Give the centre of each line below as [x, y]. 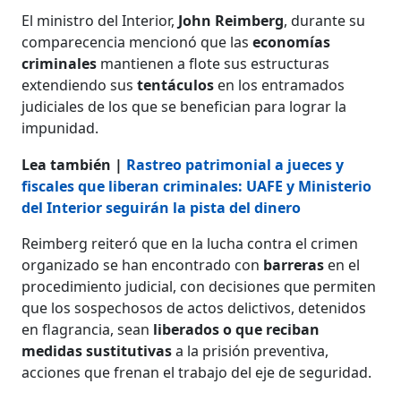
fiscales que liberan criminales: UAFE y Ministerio [197, 186]
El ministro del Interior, [100, 20]
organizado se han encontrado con [143, 264]
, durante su [325, 20]
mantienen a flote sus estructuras [213, 63]
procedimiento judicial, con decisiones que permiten [199, 286]
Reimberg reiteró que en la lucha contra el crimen [190, 243]
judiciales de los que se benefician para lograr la [184, 106]
